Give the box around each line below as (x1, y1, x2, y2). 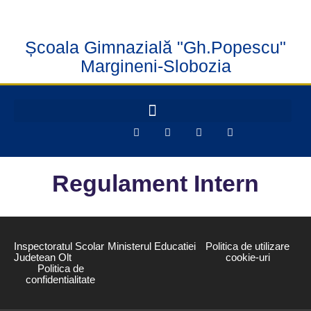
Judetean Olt (14, 251, 72, 263)
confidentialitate (26, 274, 96, 285)
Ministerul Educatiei (107, 240, 196, 252)
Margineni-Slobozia (80, 56, 231, 76)
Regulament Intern (52, 170, 259, 196)
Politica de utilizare (205, 240, 290, 252)
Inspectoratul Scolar (14, 240, 104, 252)
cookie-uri (225, 251, 270, 263)
